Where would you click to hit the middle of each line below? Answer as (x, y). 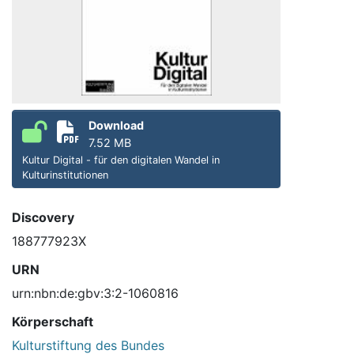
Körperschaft (53, 322)
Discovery (43, 218)
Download (116, 126)
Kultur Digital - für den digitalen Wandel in (121, 160)
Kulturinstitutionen (65, 175)
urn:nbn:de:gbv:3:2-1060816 (95, 294)
